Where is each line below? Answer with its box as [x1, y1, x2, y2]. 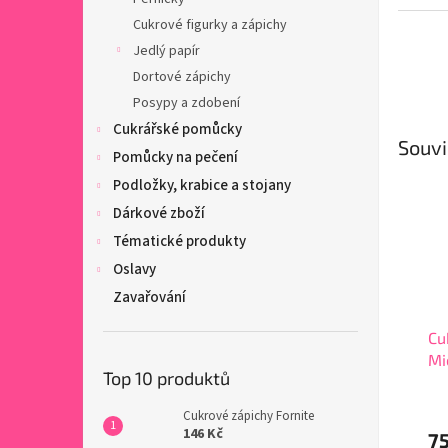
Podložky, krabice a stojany [113, 174, 291, 196]
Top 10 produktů [103, 366, 230, 389]
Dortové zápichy [133, 66, 231, 87]
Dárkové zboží [113, 202, 205, 224]
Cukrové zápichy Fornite [183, 406, 314, 425]
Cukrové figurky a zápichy [133, 14, 287, 35]
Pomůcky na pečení [113, 146, 238, 168]
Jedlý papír [133, 40, 200, 61]
